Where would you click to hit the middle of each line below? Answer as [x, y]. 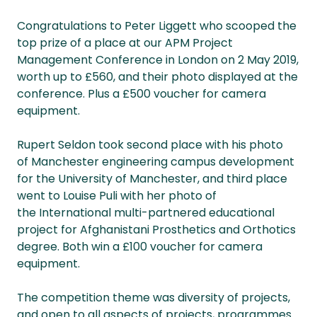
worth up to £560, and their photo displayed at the [157, 77]
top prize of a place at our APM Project [125, 43]
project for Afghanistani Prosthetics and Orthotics [156, 230]
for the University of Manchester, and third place [152, 179]
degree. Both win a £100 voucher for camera [140, 247]
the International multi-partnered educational [146, 213]
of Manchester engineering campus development [156, 162]
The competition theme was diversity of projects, [154, 298]
